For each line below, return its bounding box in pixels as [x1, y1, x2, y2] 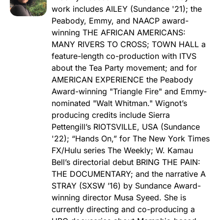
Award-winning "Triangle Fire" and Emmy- [52, 86, 207, 97]
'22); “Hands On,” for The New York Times [52, 134, 210, 144]
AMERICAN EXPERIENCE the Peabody [52, 75, 193, 85]
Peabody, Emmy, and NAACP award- [52, 16, 189, 26]
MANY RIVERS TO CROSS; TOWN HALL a [52, 39, 206, 50]
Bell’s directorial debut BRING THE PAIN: [52, 157, 200, 167]
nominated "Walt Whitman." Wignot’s [52, 98, 187, 109]
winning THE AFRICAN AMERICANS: [52, 27, 186, 38]
